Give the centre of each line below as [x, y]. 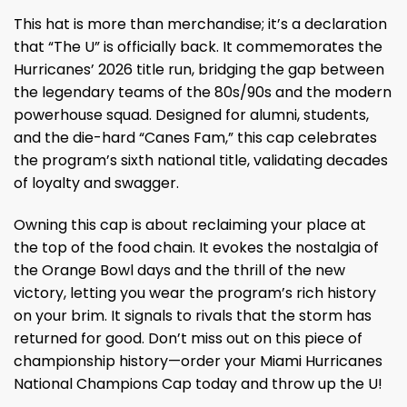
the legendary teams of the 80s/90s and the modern [203, 92]
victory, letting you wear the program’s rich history [195, 293]
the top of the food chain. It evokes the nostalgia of [196, 247]
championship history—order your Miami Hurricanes [198, 361]
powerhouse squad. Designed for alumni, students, [191, 114]
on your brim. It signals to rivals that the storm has [193, 315]
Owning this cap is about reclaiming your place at [190, 224]
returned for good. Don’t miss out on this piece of [188, 338]
